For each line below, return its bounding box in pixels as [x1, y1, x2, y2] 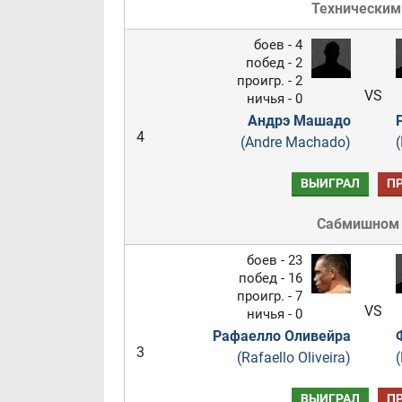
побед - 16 [238, 270, 302, 286]
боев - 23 [246, 252, 302, 268]
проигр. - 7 [236, 288, 302, 304]
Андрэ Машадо [247, 112, 351, 129]
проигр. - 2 [236, 73, 302, 89]
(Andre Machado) [240, 134, 351, 151]
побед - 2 [245, 55, 302, 71]
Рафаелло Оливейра [212, 328, 351, 345]
